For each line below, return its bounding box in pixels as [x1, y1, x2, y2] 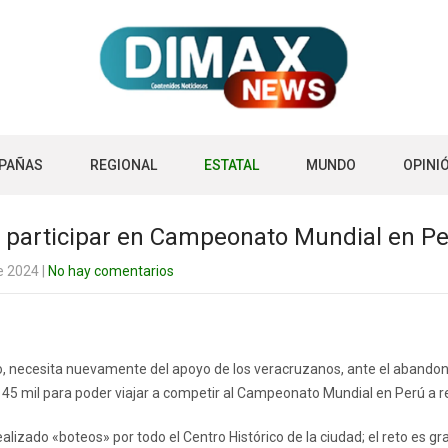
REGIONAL [89, 157, 157, 173]
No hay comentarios [48, 263, 174, 279]
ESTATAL [203, 157, 259, 173]
